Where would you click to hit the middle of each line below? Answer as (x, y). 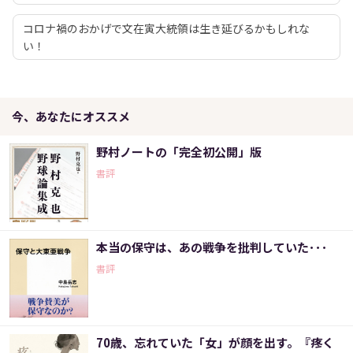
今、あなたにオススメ (71, 117)
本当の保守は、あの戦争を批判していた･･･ (212, 247)
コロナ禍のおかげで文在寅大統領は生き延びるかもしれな (166, 29)
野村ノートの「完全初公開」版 (179, 152)
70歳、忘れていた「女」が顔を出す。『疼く (215, 343)
